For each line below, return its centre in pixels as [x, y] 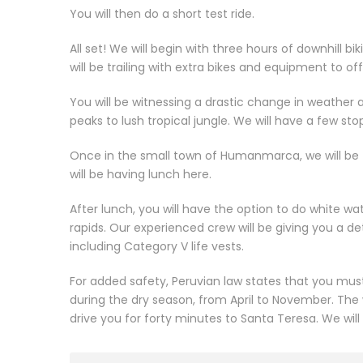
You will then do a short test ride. [162, 13]
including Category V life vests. [157, 246]
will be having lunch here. [141, 174]
